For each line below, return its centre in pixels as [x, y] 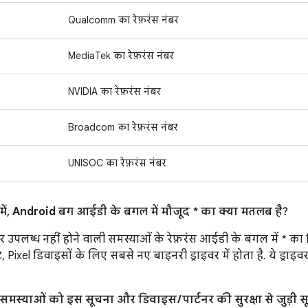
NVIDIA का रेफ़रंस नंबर [114, 91]
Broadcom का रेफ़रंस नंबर [123, 127]
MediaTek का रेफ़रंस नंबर [121, 56]
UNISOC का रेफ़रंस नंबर [117, 163]
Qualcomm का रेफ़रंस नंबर [123, 20]
